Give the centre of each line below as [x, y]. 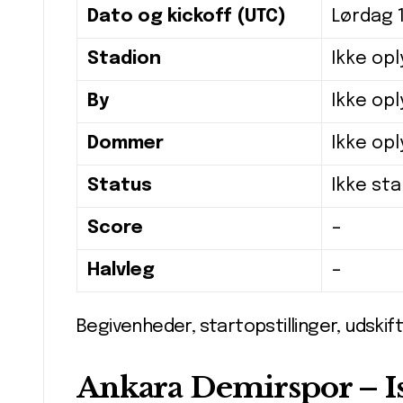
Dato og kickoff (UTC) [187, 17]
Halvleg [121, 271]
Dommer [125, 144]
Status [120, 186]
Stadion [124, 59]
